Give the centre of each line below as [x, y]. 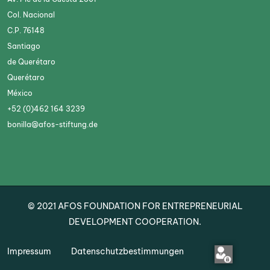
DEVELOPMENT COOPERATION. [135, 222]
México [20, 93]
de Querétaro [31, 62]
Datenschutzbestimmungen [127, 252]
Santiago [24, 46]
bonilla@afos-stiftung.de [52, 125]
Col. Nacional [31, 15]
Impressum [29, 252]
